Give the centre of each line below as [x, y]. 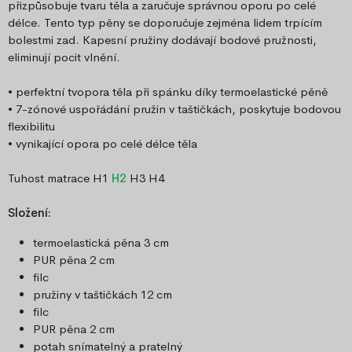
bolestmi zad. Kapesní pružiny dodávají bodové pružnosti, [162, 40]
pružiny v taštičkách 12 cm [103, 295]
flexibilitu [31, 126]
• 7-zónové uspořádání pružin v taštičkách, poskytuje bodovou [174, 109]
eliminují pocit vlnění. [64, 57]
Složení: [29, 213]
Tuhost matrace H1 [60, 178]
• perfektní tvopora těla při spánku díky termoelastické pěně [168, 92]
